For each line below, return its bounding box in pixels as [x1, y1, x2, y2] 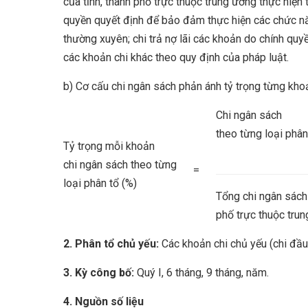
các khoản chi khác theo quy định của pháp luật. [63, 51, 289, 64]
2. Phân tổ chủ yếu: [63, 237, 162, 250]
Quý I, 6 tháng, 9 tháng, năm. [134, 266, 269, 279]
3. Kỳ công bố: [63, 266, 134, 279]
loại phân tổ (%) [63, 177, 137, 190]
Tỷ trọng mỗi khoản [63, 140, 155, 153]
